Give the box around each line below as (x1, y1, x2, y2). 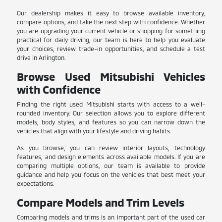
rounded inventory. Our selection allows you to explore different (17, 110, 205, 117)
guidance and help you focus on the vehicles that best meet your (17, 171, 205, 178)
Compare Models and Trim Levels (17, 196, 185, 209)
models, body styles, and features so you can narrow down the (17, 118, 205, 126)
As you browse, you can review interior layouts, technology (17, 144, 205, 152)
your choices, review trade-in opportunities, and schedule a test (17, 45, 205, 53)
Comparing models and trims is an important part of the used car (17, 214, 205, 221)
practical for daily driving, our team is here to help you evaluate (17, 36, 205, 44)
